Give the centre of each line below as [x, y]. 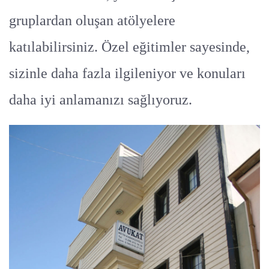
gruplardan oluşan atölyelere [92, 20]
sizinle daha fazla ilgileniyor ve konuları [127, 73]
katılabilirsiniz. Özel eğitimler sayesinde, [129, 47]
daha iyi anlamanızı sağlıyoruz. [101, 99]
